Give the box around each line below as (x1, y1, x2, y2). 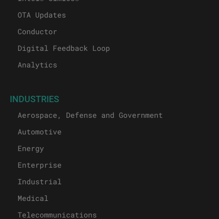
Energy (18, 143, 44, 153)
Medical (18, 193, 48, 203)
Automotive (18, 127, 62, 137)
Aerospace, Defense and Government (18, 110, 163, 120)
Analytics (18, 60, 57, 70)
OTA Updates (18, 10, 66, 20)
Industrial (18, 176, 62, 187)
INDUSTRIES (10, 93, 59, 105)
